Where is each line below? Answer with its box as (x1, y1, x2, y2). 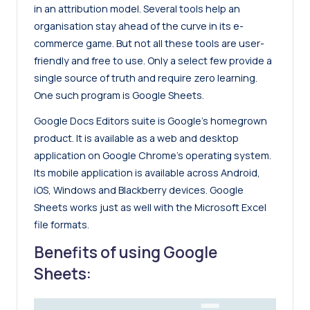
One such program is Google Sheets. (34, 88, 204, 102)
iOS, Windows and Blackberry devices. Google (34, 183, 244, 197)
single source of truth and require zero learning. (34, 71, 257, 84)
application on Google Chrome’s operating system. (34, 148, 271, 162)
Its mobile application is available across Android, (34, 165, 260, 179)
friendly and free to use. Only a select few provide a (34, 53, 272, 67)
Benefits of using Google (34, 241, 217, 263)
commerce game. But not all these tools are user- (34, 36, 264, 50)
